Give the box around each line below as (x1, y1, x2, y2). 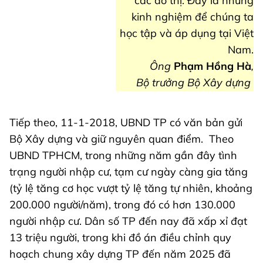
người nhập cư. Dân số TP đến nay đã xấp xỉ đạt (9, 214, 247, 228)
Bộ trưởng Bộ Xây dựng (136, 75, 251, 89)
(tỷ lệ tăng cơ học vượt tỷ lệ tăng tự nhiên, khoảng (9, 181, 252, 195)
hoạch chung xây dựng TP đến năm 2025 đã (9, 247, 231, 261)
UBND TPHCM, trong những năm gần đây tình (9, 148, 237, 162)
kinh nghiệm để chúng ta (131, 9, 254, 23)
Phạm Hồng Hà (174, 59, 251, 73)
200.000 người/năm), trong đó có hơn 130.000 (9, 197, 235, 211)
